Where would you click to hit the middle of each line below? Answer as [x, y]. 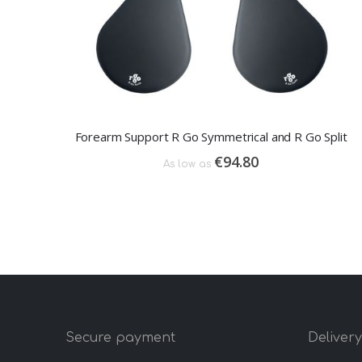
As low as [187, 164]
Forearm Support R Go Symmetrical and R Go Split [211, 137]
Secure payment [120, 338]
